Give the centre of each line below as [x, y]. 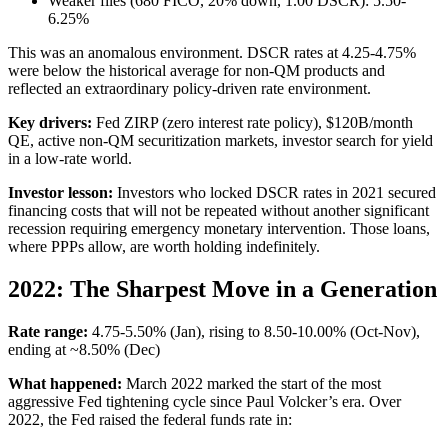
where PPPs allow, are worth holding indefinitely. [164, 247]
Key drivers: [50, 123]
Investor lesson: [60, 193]
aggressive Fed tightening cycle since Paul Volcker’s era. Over [204, 402]
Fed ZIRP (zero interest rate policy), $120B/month [252, 123]
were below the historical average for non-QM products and [196, 71]
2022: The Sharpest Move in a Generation [222, 289]
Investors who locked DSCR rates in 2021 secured [274, 193]
